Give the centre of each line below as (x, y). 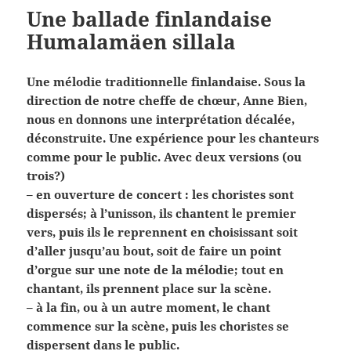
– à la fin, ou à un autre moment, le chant (149, 307)
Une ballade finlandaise (150, 18)
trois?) (46, 175)
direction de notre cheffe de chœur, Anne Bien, (167, 100)
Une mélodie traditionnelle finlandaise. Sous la (166, 81)
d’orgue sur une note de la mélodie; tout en (156, 269)
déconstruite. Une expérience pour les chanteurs (173, 138)
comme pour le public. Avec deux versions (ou (165, 156)
